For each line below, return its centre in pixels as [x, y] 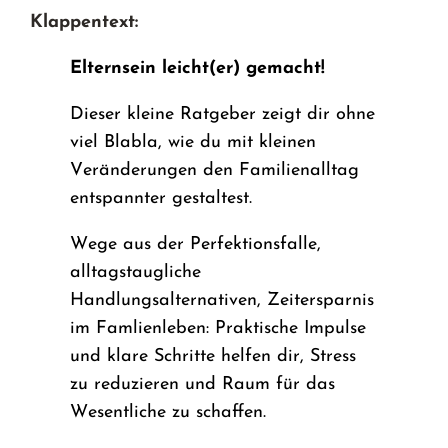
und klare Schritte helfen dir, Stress [213, 356]
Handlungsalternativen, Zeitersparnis [222, 300]
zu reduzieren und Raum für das [203, 384]
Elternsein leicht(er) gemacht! [198, 68]
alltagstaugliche [136, 272]
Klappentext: [84, 22]
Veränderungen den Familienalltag [215, 170]
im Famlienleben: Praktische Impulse [218, 328]
